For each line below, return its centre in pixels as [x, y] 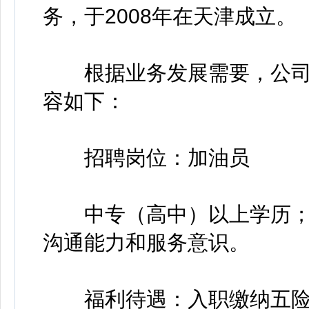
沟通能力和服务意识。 [146, 242]
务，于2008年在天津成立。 [170, 16]
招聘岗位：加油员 [146, 158]
